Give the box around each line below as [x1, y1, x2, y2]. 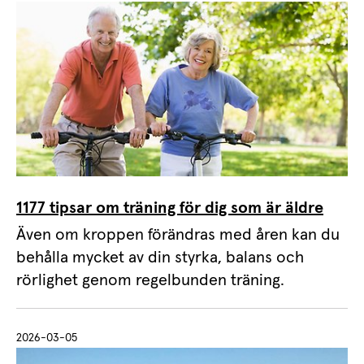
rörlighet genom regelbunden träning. [16, 271, 284, 288]
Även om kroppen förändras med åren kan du [16, 226, 340, 243]
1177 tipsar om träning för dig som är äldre [16, 199, 323, 216]
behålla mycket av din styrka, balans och [16, 249, 304, 266]
